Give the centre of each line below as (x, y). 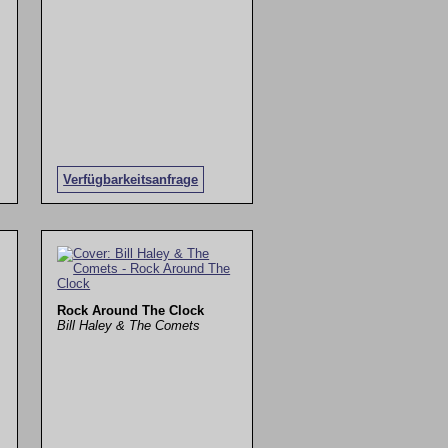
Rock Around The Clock (131, 311)
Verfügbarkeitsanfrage (131, 179)
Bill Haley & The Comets (129, 326)
